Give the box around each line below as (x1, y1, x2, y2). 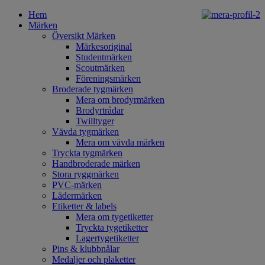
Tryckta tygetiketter (76, 222, 148, 232)
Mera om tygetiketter (76, 212, 153, 222)
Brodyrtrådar (76, 105, 124, 115)
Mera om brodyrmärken (76, 95, 164, 105)
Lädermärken (52, 190, 102, 201)
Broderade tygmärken (52, 84, 133, 94)
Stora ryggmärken (52, 169, 119, 179)
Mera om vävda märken (76, 137, 164, 147)
